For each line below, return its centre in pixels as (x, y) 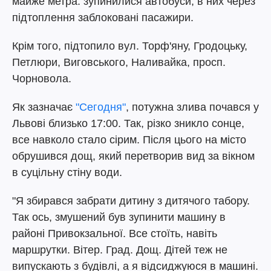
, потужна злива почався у (192, 107)
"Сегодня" (101, 107)
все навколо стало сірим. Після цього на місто (129, 140)
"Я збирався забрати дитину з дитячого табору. (131, 201)
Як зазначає (44, 107)
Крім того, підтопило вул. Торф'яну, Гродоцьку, (130, 46)
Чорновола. (42, 79)
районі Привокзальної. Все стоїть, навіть (115, 233)
